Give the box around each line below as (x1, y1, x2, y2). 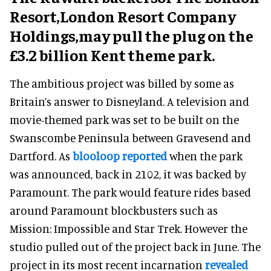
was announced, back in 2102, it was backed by (10, 166, 246, 181)
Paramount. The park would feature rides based (10, 184, 251, 199)
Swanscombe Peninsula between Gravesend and (10, 130, 251, 145)
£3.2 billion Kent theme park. (10, 44, 215, 65)
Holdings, (10, 25, 79, 45)
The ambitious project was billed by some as (10, 76, 234, 90)
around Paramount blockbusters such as (10, 203, 218, 217)
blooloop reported (73, 148, 167, 163)
